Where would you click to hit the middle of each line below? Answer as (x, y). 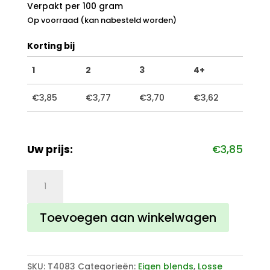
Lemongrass (53, 190)
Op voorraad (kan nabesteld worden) (102, 20)
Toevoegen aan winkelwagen (128, 218)
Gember (44, 176)
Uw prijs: (50, 150)
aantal (41, 204)
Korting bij (51, 46)
